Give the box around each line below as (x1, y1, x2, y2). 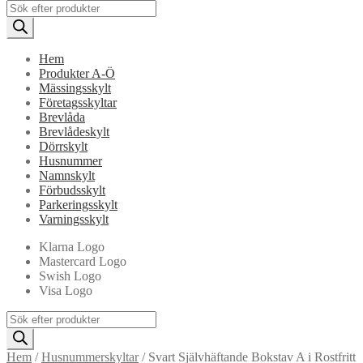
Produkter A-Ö (39, 66, 115, 80)
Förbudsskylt (39, 182, 105, 197)
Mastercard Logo (39, 254, 126, 268)
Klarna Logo (39, 239, 105, 254)
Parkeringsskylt (39, 197, 117, 211)
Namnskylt (39, 168, 95, 182)
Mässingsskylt (39, 80, 111, 95)
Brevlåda (39, 109, 85, 124)
